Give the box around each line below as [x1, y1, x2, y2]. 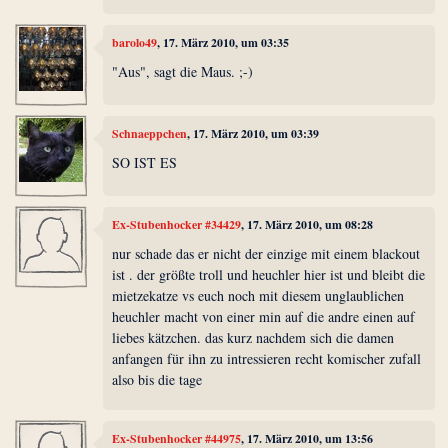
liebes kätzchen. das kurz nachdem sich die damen [112, 328, 395, 348]
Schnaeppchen [112, 124, 188, 142]
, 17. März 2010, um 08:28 [241, 215, 374, 233]
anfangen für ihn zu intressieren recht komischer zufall [112, 349, 422, 369]
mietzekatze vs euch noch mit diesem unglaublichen [112, 286, 405, 306]
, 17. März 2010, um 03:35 [157, 33, 290, 51]
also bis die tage [112, 370, 203, 390]
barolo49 [112, 33, 158, 51]
